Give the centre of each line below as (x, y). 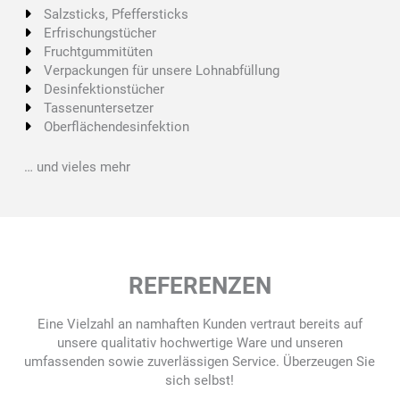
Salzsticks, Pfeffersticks (117, 14)
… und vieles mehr (77, 167)
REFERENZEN (200, 286)
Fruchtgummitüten (99, 51)
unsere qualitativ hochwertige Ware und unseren (200, 343)
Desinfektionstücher (104, 89)
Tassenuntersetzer (99, 108)
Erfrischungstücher (100, 33)
